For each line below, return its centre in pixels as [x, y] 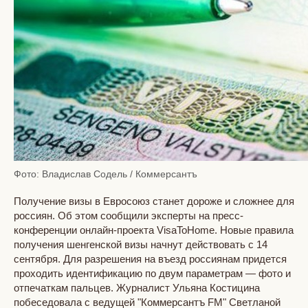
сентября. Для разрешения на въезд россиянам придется [150, 258]
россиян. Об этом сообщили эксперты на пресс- [129, 215]
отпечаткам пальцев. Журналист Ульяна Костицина [137, 287]
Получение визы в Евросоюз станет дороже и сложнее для [154, 201]
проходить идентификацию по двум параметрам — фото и [152, 273]
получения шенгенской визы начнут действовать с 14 [141, 244]
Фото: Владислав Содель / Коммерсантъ [106, 174]
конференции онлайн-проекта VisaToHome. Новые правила [154, 230]
